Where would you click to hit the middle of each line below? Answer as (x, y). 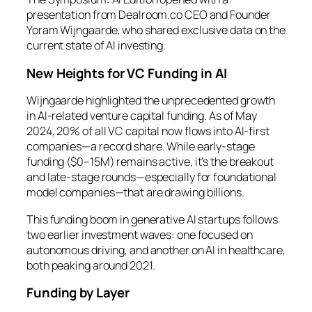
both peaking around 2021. (91, 265)
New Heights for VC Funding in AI (127, 73)
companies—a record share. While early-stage (141, 147)
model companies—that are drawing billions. (135, 193)
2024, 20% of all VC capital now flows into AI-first (148, 131)
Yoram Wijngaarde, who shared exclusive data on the (156, 30)
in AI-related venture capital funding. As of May (142, 116)
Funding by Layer (78, 293)
